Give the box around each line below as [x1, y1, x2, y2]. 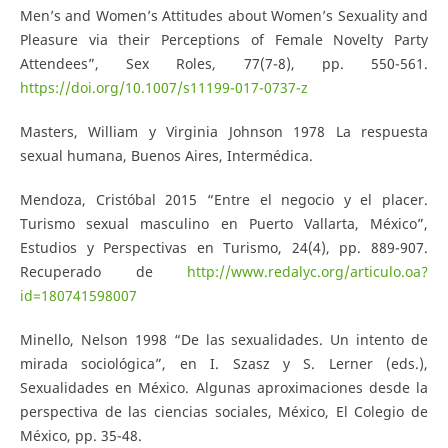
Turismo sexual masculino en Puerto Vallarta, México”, [19, 214, 429, 234]
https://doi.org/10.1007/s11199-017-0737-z [19, 77, 308, 97]
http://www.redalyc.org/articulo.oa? [187, 262, 429, 282]
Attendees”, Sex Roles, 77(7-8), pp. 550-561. [19, 53, 429, 73]
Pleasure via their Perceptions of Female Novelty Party [19, 29, 429, 49]
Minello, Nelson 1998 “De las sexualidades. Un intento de [19, 330, 429, 350]
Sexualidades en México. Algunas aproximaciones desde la [19, 378, 429, 398]
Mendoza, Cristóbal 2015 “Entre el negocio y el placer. [19, 190, 429, 210]
